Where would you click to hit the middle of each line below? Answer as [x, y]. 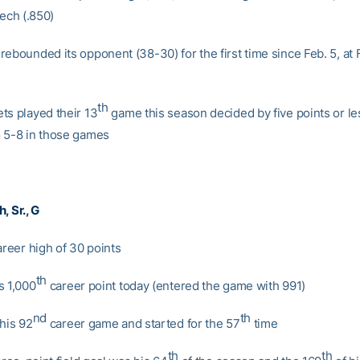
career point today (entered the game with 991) [176, 286]
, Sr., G [23, 210]
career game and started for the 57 [143, 323]
